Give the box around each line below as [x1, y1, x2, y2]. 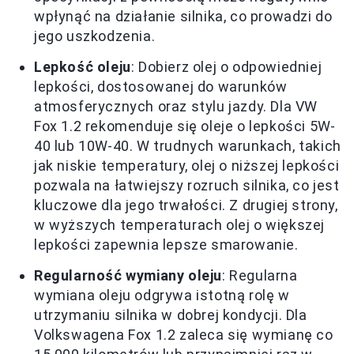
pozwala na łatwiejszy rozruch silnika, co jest [34, 177, 340, 194]
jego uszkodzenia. [34, 28, 156, 44]
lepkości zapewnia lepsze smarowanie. [34, 236, 299, 253]
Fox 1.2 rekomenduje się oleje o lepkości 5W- [34, 118, 336, 134]
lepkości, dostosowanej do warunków [34, 78, 288, 95]
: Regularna [222, 267, 298, 284]
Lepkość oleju [34, 58, 131, 75]
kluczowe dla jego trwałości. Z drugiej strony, [34, 197, 338, 213]
